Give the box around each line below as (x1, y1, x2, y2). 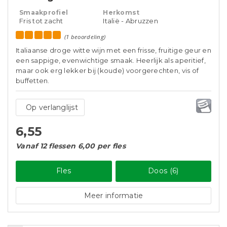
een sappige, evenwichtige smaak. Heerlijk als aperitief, (16, 56, 206, 64)
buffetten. (16, 77, 50, 85)
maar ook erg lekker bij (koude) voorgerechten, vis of (16, 66, 199, 74)
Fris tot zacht (19, 17, 63, 25)
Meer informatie (84, 191, 143, 200)
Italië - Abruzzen (103, 17, 158, 25)
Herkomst (103, 9, 140, 16)
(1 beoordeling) (64, 33, 106, 41)
